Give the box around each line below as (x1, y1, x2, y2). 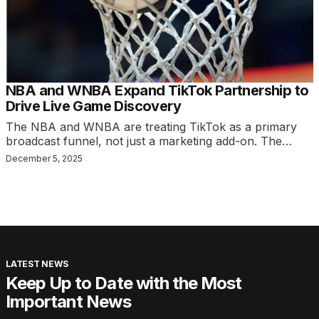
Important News (6, 291, 131, 312)
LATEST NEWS (6, 258, 68, 269)
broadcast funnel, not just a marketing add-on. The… (6, 133, 292, 148)
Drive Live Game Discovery (6, 97, 181, 115)
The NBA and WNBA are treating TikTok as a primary (6, 119, 297, 134)
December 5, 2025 (6, 152, 83, 164)
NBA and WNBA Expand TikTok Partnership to (6, 81, 309, 99)
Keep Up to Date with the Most (6, 272, 242, 293)
